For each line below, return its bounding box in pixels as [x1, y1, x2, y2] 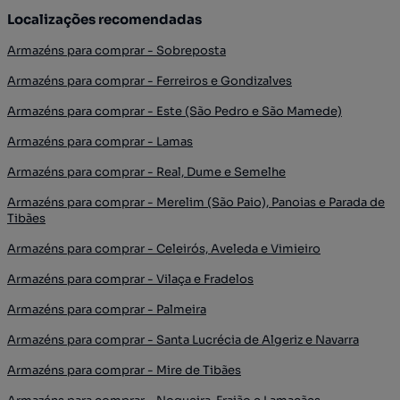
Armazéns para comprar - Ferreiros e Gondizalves [7, 73, 292, 88]
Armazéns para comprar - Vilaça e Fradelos [7, 271, 254, 287]
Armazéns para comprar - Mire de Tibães [7, 362, 241, 378]
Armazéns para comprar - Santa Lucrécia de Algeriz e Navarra [7, 332, 359, 347]
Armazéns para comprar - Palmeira [7, 302, 206, 317]
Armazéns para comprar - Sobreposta [7, 43, 226, 58]
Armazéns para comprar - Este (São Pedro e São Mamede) [7, 104, 342, 119]
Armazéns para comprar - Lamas [7, 134, 193, 149]
